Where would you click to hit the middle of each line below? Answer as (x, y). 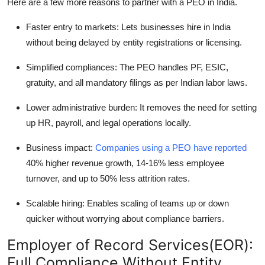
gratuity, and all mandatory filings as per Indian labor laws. (137, 83)
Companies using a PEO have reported (171, 148)
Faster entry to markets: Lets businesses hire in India (128, 27)
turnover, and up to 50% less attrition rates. (108, 179)
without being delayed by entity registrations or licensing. (134, 43)
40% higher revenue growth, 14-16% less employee (125, 163)
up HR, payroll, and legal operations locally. (109, 123)
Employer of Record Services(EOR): (130, 245)
